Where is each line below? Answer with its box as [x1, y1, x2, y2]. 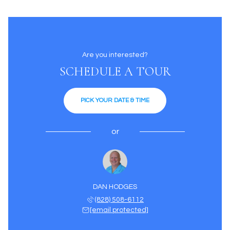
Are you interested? [82, 51, 148, 59]
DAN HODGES [93, 183, 137, 190]
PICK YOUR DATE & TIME [81, 97, 149, 104]
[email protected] [90, 206, 148, 214]
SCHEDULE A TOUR [59, 64, 171, 79]
